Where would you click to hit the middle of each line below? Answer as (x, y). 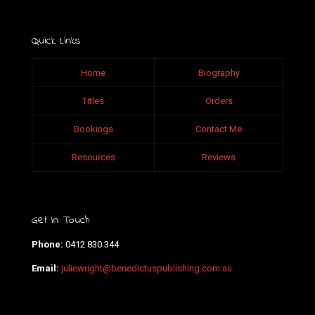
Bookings (93, 129)
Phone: (47, 244)
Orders (219, 101)
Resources (93, 157)
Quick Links (56, 41)
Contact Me (219, 129)
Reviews (219, 157)
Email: (45, 268)
